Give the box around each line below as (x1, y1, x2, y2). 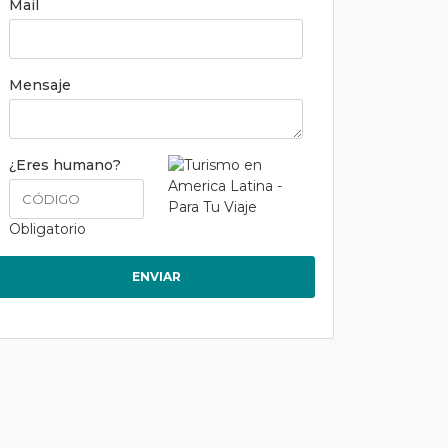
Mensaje (9, 76, 71, 94)
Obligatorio (9, 220, 86, 238)
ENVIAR (131, 269, 181, 284)
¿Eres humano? (9, 156, 121, 174)
